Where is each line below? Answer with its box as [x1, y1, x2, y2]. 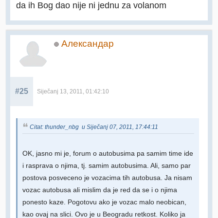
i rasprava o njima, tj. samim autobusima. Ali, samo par [22, 162, 191, 170]
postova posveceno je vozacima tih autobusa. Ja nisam [22, 174, 192, 182]
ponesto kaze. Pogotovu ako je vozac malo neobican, [22, 199, 186, 206]
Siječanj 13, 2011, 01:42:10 [37, 89, 109, 95]
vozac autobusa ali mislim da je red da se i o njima [22, 186, 177, 194]
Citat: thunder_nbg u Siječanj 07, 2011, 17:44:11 [30, 124, 158, 131]
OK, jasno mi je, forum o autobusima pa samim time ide [22, 150, 193, 158]
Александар [61, 38, 114, 49]
